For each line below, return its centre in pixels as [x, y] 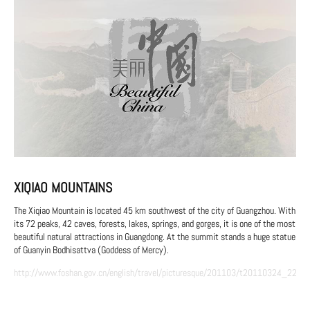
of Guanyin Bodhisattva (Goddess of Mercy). [91, 250]
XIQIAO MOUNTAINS [63, 188]
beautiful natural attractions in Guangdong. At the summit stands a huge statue [155, 237]
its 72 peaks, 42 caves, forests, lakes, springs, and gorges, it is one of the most [155, 224]
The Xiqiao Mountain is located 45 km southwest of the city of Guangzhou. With [155, 210]
